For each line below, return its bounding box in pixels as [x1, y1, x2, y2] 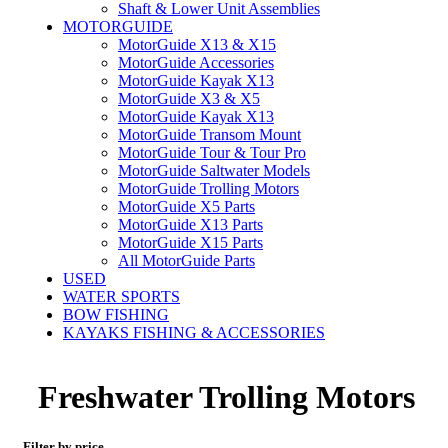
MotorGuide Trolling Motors [118, 180, 299, 197]
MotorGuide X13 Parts [118, 216, 263, 233]
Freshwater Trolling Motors [38, 379, 415, 416]
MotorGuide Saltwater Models [118, 162, 310, 179]
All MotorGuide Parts [118, 252, 255, 269]
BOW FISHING [63, 306, 169, 323]
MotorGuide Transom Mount [118, 126, 301, 143]
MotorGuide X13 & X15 [118, 36, 276, 53]
